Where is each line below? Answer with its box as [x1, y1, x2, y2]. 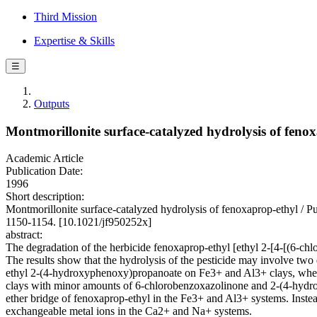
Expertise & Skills [34, 35, 115, 47]
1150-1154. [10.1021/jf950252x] [6, 216, 151, 229]
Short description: [6, 190, 84, 203]
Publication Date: [6, 165, 83, 178]
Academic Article [6, 152, 83, 165]
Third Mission [34, 11, 97, 23]
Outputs [34, 98, 69, 110]
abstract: [6, 229, 42, 241]
